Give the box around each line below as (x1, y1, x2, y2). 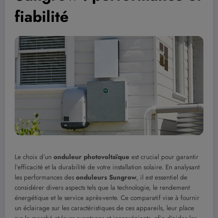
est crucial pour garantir (129, 152, 199, 162)
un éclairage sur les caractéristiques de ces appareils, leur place (15, 203, 194, 213)
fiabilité (15, 5, 69, 28)
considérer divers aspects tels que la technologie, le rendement (15, 182, 190, 192)
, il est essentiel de (136, 172, 187, 182)
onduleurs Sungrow (76, 172, 136, 182)
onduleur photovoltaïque (54, 152, 129, 162)
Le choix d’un (15, 152, 54, 162)
